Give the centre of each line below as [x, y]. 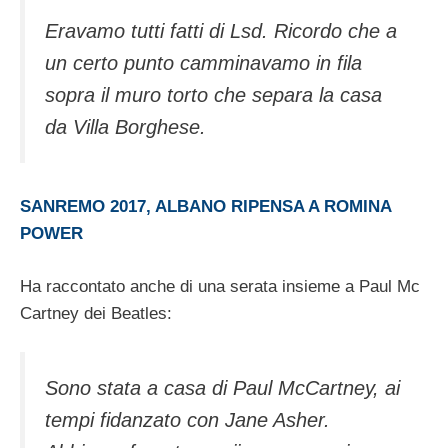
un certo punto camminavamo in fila [203, 62]
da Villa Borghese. [125, 126]
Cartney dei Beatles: [96, 313]
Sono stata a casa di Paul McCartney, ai [222, 388]
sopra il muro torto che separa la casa [213, 94]
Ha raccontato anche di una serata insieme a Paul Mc [220, 286]
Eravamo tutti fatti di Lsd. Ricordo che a [221, 30]
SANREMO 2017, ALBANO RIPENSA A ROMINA [205, 207]
